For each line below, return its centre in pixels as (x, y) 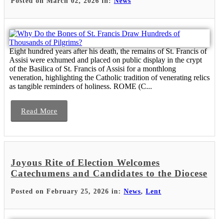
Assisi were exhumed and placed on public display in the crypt (106, 60)
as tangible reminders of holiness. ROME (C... (81, 86)
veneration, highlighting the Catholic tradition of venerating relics (109, 77)
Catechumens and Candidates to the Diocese (109, 173)
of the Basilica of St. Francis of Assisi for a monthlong (93, 68)
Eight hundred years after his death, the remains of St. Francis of (108, 51)
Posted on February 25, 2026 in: (67, 192)
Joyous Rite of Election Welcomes (85, 162)
